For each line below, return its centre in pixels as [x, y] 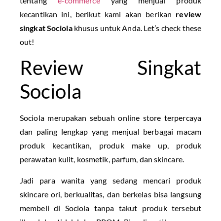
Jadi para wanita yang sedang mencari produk [110, 180]
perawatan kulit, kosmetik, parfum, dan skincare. [102, 159]
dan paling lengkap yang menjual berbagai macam [110, 132]
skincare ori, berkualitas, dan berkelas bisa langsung [110, 194]
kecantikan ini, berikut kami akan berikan [98, 14]
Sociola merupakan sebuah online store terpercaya [110, 118]
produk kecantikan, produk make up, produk [110, 146]
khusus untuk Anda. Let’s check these [137, 28]
